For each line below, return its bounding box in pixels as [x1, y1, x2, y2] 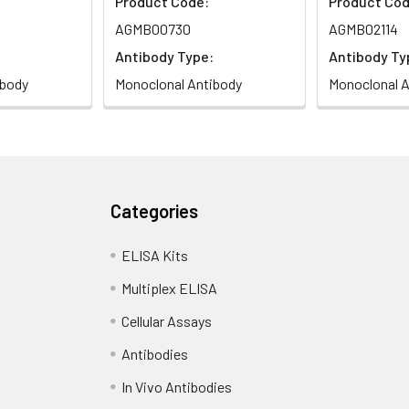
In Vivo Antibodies [121, 377, 233, 395]
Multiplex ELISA [121, 278, 218, 297]
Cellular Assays [121, 311, 213, 330]
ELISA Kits [121, 246, 189, 264]
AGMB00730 [115, 19, 191, 37]
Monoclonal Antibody [115, 74, 242, 92]
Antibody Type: [115, 47, 214, 65]
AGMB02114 [329, 19, 398, 37]
